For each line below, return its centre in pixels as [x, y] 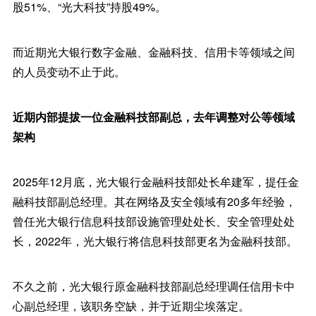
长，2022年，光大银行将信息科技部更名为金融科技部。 [155, 241]
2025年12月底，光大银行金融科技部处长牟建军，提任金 [156, 182]
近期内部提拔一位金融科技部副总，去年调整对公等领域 [153, 117]
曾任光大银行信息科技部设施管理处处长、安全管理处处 [153, 221]
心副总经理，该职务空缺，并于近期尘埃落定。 [131, 306]
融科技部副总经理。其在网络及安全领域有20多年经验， [154, 202]
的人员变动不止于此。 [69, 72]
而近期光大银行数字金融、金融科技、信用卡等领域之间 [153, 52]
